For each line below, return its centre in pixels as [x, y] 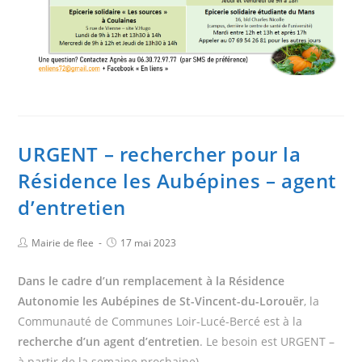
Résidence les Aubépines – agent [177, 180]
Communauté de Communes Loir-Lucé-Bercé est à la [160, 321]
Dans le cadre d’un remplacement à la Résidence [152, 280]
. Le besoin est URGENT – [267, 341]
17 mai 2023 [149, 242]
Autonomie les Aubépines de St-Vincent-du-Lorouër [161, 301]
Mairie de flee [63, 242]
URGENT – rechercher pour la [160, 154]
